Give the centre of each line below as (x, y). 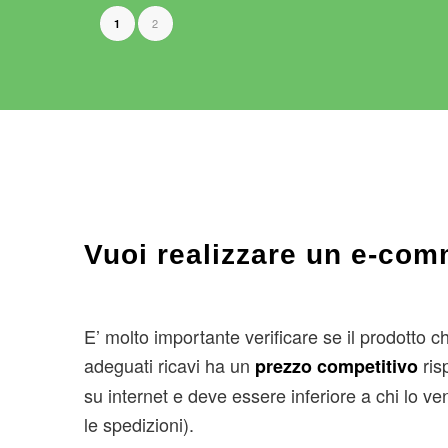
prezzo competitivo (336, 365)
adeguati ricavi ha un (169, 364)
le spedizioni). (138, 423)
